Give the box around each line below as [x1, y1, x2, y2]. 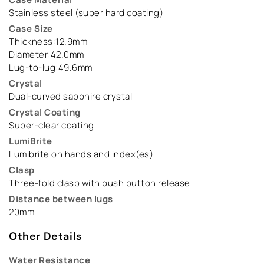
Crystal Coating [9, 106, 81, 119]
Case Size [9, 22, 53, 35]
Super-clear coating [9, 119, 94, 132]
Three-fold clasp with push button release [9, 177, 190, 190]
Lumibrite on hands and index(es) [9, 148, 153, 161]
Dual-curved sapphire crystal [9, 90, 132, 103]
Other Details [9, 229, 82, 244]
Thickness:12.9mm [9, 35, 87, 48]
